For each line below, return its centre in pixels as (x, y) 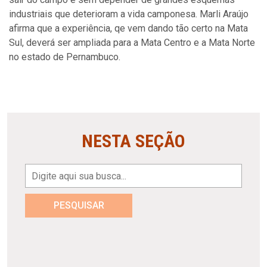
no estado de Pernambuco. (65, 57)
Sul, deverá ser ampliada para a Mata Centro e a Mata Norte (132, 43)
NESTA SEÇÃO (133, 141)
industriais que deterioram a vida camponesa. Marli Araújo (129, 14)
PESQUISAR (79, 205)
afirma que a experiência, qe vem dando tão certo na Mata (128, 28)
